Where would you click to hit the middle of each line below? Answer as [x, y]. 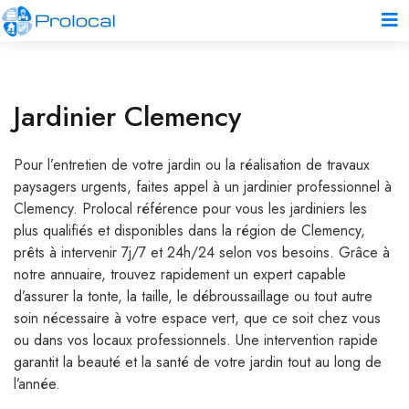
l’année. [37, 384]
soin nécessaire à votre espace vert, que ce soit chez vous [197, 318]
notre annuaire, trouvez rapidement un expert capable [180, 274]
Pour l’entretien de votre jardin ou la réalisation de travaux [192, 165]
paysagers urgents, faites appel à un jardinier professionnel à [203, 187]
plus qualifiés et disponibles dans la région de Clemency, [189, 231]
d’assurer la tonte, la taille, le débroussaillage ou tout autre [193, 296]
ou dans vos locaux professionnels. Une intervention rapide [196, 340]
